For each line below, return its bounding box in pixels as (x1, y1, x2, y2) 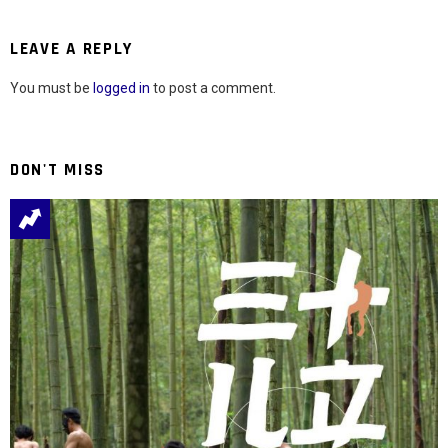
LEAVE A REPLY (10, 38, 134, 61)
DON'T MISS (10, 159, 105, 182)
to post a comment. (150, 80, 276, 97)
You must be (10, 80, 93, 97)
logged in (93, 80, 150, 97)
